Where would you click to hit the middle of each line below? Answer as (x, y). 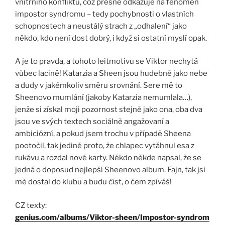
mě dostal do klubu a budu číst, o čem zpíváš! (93, 182)
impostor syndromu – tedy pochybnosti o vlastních (104, 14)
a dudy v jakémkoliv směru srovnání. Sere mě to (99, 86)
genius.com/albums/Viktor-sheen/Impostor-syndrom (112, 217)
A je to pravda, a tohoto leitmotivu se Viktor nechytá (106, 62)
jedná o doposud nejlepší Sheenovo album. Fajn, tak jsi (110, 170)
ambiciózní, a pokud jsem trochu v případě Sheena (103, 134)
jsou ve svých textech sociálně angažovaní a (92, 122)
